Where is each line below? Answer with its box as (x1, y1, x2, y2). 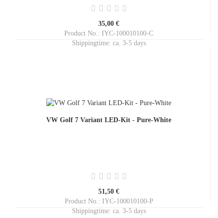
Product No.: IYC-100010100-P (64, 198, 153, 205)
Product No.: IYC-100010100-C (64, 30, 153, 37)
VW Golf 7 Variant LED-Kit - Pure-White (46, 116, 171, 124)
